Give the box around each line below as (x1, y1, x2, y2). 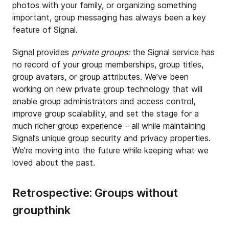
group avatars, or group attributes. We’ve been (12, 72, 189, 82)
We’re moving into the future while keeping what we (12, 145, 209, 155)
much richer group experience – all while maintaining (12, 121, 205, 131)
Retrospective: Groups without (12, 186, 178, 199)
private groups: (72, 47, 130, 57)
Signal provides (12, 47, 72, 57)
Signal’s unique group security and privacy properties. (12, 133, 211, 143)
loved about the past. (12, 157, 95, 168)
